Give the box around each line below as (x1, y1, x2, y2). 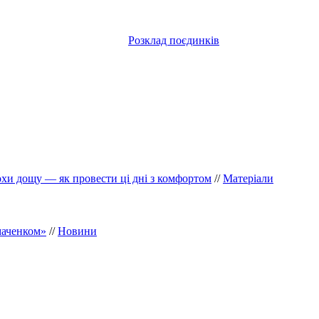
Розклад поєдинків (128, 33, 219, 46)
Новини (58, 224, 97, 237)
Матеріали (223, 172, 273, 184)
